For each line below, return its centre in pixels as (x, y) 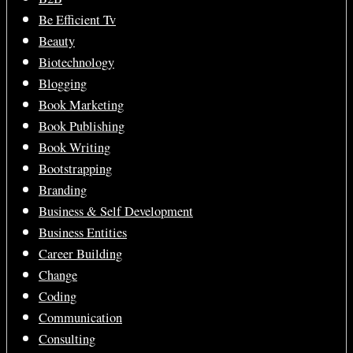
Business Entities (83, 232)
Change (58, 275)
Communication (80, 318)
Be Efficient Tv (77, 20)
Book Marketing (81, 105)
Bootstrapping (75, 169)
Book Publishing (82, 126)
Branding (63, 190)
